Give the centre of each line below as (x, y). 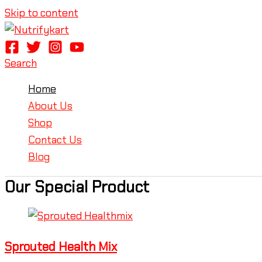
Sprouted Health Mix (61, 246)
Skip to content (42, 13)
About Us (50, 106)
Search (21, 63)
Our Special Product (77, 187)
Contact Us (55, 139)
